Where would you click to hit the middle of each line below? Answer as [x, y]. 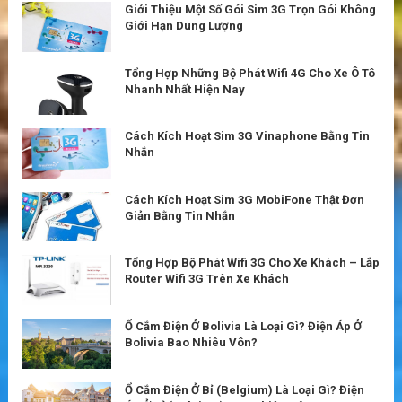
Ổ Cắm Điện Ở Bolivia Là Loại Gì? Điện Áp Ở [243, 326]
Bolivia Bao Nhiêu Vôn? [191, 342]
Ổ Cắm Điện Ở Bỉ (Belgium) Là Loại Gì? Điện [245, 389]
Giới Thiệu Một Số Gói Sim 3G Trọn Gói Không [250, 9]
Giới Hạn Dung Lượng [184, 25]
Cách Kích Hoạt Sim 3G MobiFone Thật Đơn [245, 199]
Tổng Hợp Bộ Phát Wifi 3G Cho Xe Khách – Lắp [252, 263]
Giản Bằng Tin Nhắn [180, 215]
